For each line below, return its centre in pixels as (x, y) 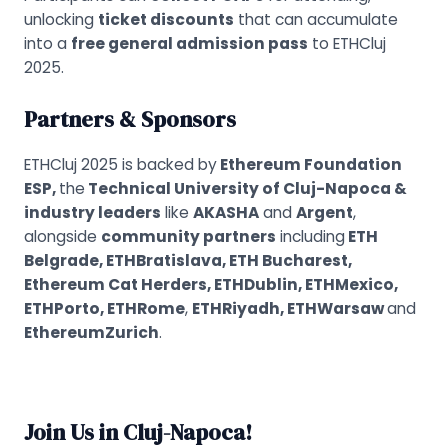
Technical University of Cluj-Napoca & (245, 188)
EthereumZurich (91, 332)
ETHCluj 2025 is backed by (120, 164)
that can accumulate (315, 20)
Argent (324, 212)
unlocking (60, 20)
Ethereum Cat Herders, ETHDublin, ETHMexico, (210, 284)
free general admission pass (189, 44)
